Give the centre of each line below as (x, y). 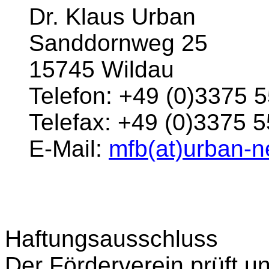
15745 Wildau (101, 69)
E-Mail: (69, 149)
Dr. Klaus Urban (112, 17)
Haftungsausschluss (111, 239)
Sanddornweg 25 (118, 43)
